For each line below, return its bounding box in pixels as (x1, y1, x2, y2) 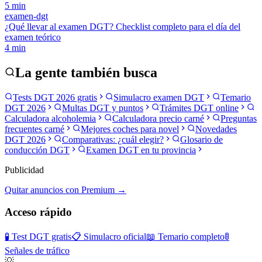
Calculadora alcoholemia (5, 113, 96, 123)
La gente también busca (15, 64, 157, 80)
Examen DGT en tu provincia (86, 144, 196, 155)
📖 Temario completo (146, 232, 225, 242)
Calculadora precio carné (112, 113, 204, 123)
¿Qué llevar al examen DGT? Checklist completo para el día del (5, 21, 240, 32)
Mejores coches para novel (81, 123, 179, 134)
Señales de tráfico (5, 246, 70, 256)
